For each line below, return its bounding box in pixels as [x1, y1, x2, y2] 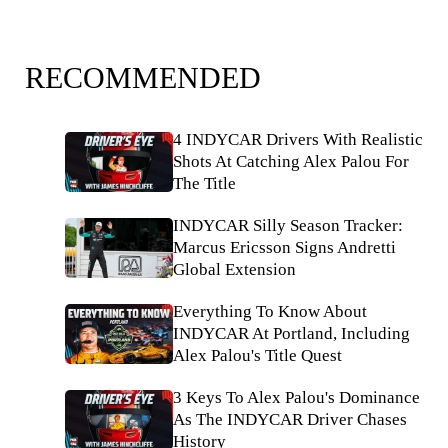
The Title [173, 174, 236, 193]
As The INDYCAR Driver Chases [173, 410, 407, 429]
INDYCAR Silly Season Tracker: [173, 216, 403, 235]
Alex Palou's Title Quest [173, 346, 342, 365]
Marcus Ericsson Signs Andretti [173, 238, 396, 257]
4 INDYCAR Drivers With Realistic [173, 130, 423, 149]
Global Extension [173, 260, 296, 279]
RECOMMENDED [25, 61, 261, 94]
